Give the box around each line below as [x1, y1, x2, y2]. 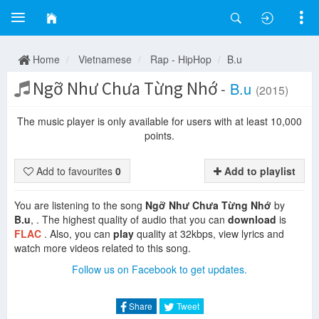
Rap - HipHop [150, 52, 211, 66]
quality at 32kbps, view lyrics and [134, 226, 284, 241]
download [228, 212, 276, 226]
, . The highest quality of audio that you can [31, 212, 228, 226]
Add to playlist [221, 164, 296, 178]
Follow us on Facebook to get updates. [72, 262, 247, 276]
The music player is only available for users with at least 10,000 [17, 114, 302, 128]
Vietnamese [78, 52, 132, 66]
